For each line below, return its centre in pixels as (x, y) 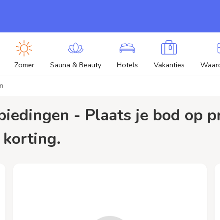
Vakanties (169, 65)
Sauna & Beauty (75, 65)
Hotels (127, 65)
